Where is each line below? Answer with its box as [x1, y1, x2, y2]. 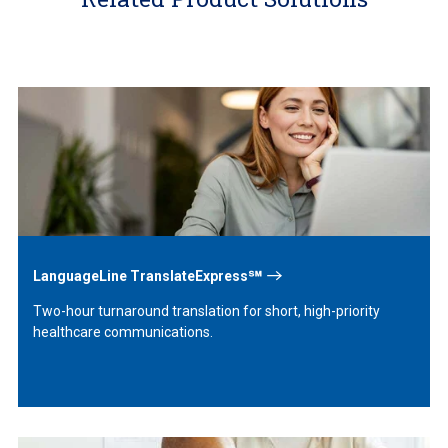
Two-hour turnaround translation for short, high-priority [32, 303, 380, 320]
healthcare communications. [32, 324, 213, 341]
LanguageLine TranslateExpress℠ [32, 267, 262, 284]
